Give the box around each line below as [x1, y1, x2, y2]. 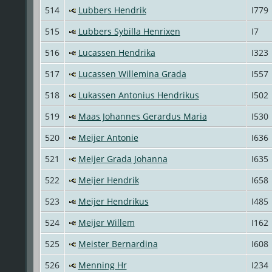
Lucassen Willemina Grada [78, 67, 186, 80]
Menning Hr [78, 259, 127, 271]
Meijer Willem [78, 216, 135, 228]
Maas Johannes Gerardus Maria [78, 110, 207, 122]
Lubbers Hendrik [78, 4, 146, 16]
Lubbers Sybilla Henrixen [78, 25, 180, 37]
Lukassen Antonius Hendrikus [78, 89, 199, 101]
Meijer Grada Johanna [78, 152, 168, 165]
